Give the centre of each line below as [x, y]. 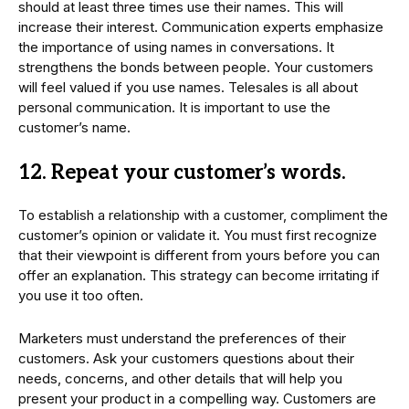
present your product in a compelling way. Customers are [197, 398]
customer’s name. [74, 127]
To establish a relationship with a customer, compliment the [203, 215]
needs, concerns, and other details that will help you [180, 378]
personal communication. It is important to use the [174, 107]
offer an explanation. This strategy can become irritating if [199, 275]
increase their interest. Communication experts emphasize [201, 26]
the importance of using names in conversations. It [176, 47]
